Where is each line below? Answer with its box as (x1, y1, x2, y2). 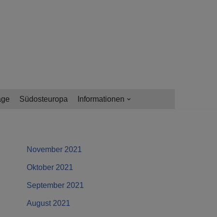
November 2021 (27, 145, 82, 154)
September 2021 (27, 181, 84, 190)
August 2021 (27, 199, 70, 208)
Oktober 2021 (27, 163, 73, 172)
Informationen (77, 95, 124, 104)
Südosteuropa (19, 95, 68, 104)
